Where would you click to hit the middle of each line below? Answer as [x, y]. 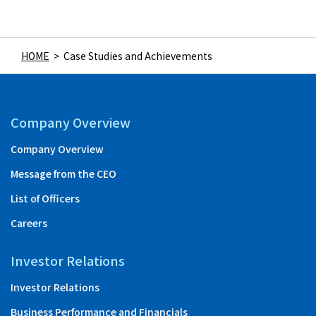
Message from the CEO [63, 173]
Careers [29, 223]
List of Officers [45, 198]
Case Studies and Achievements [138, 55]
